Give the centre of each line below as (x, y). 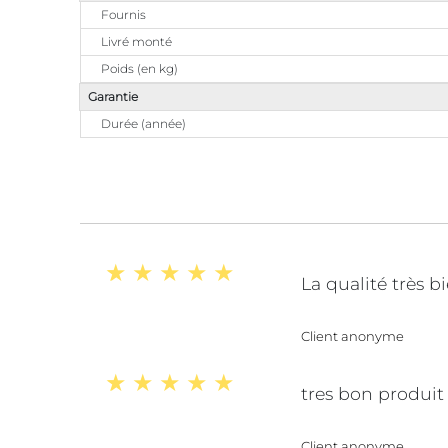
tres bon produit (372, 393)
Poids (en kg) (139, 68)
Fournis (123, 14)
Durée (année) (143, 123)
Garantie (113, 96)
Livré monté (136, 41)
